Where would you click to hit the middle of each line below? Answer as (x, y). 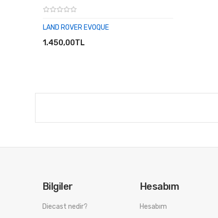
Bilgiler (58, 187)
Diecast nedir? (65, 207)
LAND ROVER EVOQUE (76, 28)
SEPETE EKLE (73, 33)
